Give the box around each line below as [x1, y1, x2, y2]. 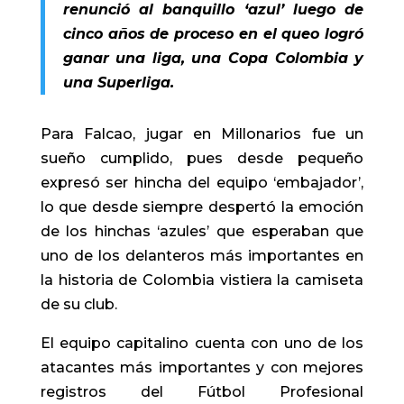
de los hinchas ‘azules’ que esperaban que [40, 222, 364, 240]
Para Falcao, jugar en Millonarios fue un [40, 124, 364, 142]
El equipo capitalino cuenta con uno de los [40, 334, 364, 352]
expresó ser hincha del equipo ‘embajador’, [40, 173, 364, 191]
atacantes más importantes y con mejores [40, 358, 364, 376]
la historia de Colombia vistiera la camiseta [40, 271, 364, 289]
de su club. [40, 295, 117, 313]
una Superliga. [62, 73, 174, 91]
